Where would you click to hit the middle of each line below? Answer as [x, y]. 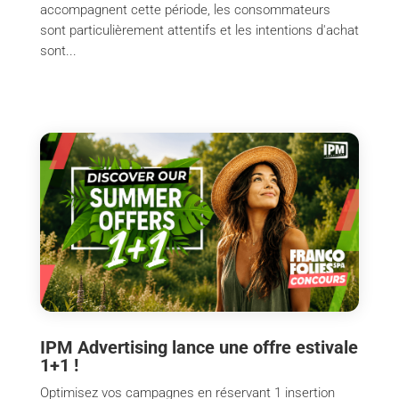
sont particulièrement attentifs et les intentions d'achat [199, 31]
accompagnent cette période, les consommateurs [185, 10]
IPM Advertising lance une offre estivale [199, 348]
